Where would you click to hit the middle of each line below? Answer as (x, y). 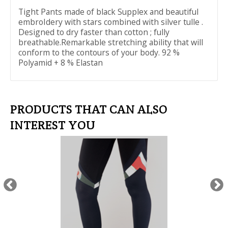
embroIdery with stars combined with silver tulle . (111, 22)
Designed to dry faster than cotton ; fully (94, 32)
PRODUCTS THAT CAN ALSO (89, 109)
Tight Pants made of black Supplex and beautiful (108, 12)
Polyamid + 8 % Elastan (61, 63)
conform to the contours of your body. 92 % (99, 52)
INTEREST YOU (53, 125)
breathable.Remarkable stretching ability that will (111, 42)
